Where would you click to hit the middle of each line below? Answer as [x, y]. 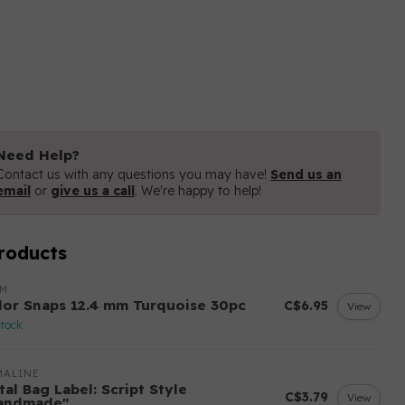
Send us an [306, 174]
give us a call [93, 191]
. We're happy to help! [198, 191]
